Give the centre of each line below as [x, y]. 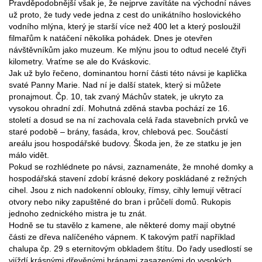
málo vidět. [29, 155]
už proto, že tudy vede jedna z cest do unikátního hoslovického [125, 15]
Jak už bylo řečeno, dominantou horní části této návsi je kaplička [128, 73]
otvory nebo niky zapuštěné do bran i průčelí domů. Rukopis [120, 202]
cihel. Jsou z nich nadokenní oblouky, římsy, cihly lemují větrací [125, 190]
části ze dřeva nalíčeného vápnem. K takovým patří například [122, 237]
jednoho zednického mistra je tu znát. [78, 214]
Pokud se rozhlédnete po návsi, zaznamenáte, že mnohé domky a [131, 167]
